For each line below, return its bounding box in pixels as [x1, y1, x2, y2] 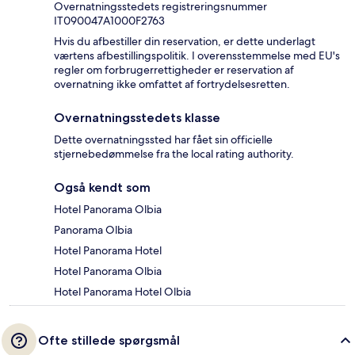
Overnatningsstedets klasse [54, 109, 220, 125]
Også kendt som [54, 179, 151, 195]
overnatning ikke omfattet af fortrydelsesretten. [54, 76, 290, 91]
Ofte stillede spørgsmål [38, 332, 180, 348]
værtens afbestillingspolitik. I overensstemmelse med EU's [54, 48, 340, 63]
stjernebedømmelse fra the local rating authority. [54, 146, 294, 161]
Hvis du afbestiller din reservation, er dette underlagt [54, 33, 315, 48]
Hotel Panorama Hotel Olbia [54, 284, 191, 299]
